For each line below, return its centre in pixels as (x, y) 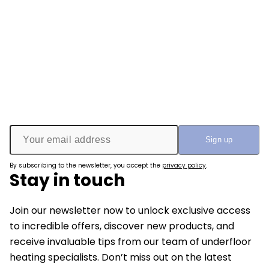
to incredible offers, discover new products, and (122, 226)
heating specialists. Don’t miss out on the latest (121, 257)
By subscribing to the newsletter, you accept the (86, 165)
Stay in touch (67, 180)
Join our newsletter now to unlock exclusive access (130, 210)
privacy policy (184, 165)
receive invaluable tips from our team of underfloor (131, 241)
